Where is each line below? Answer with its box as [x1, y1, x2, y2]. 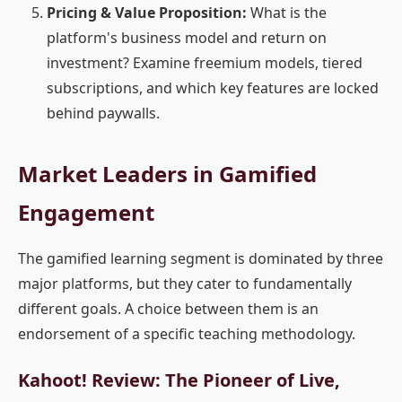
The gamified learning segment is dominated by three [18, 249, 383, 268]
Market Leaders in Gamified [18, 159, 317, 188]
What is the [247, 3, 327, 22]
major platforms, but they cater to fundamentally [18, 274, 352, 293]
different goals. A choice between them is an [18, 299, 319, 319]
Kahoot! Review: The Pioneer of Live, [18, 368, 340, 392]
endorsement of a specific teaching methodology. [18, 324, 355, 344]
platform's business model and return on [47, 28, 327, 48]
